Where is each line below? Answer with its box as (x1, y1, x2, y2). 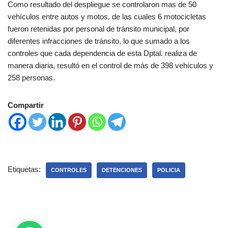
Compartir (8, 100, 44, 109)
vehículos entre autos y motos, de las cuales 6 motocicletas (8, 12, 206, 21)
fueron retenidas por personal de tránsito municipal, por (8, 24, 189, 33)
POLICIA (157, 166, 180, 173)
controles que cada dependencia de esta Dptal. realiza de (8, 48, 197, 58)
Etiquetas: (8, 164, 41, 174)
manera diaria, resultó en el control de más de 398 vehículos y (8, 61, 213, 70)
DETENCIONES (102, 166, 142, 173)
